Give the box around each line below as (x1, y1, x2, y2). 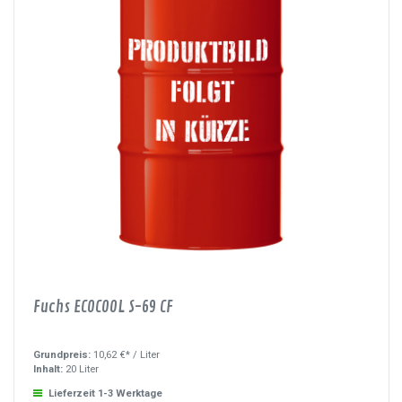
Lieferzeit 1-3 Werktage (48, 387, 163, 399)
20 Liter (63, 363, 100, 376)
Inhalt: (33, 363, 64, 376)
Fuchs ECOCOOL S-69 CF (33, 296, 174, 317)
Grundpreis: (33, 349, 94, 362)
